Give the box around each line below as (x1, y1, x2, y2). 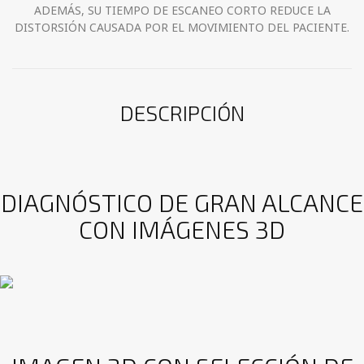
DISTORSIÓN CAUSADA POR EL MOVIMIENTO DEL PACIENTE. (15, 19, 349, 35)
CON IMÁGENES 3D (79, 214, 285, 244)
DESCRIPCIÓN (119, 99, 245, 125)
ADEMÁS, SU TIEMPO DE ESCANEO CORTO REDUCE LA (33, 2, 331, 18)
